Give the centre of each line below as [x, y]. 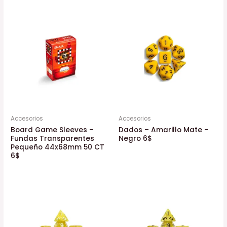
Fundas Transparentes [53, 138]
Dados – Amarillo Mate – [164, 130]
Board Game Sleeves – [52, 130]
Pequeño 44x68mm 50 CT [58, 147]
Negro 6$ [135, 138]
